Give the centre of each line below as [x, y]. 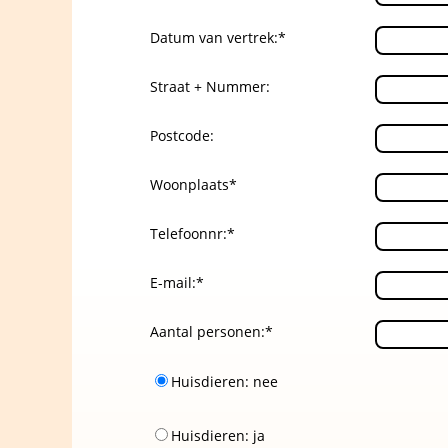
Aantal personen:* [211, 331]
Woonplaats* [193, 184]
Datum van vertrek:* [218, 37]
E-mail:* [177, 282]
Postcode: [182, 135]
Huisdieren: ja [218, 435]
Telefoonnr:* [192, 233]
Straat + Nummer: [210, 86]
